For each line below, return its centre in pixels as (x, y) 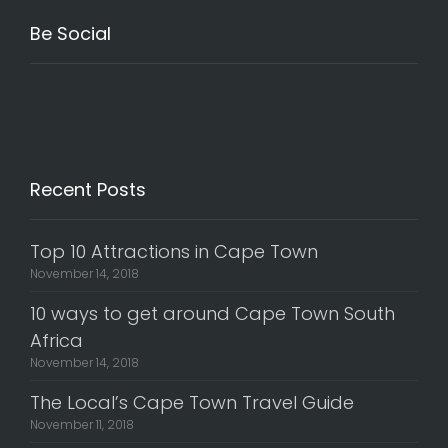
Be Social (70, 33)
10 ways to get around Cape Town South (212, 313)
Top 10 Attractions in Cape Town (174, 251)
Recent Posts (88, 189)
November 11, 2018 (82, 424)
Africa (56, 340)
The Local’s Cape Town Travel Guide (192, 402)
